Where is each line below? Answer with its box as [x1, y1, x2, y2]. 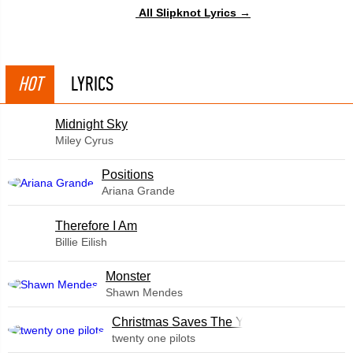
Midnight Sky [55, 117, 128, 131]
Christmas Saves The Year [112, 315, 262, 329]
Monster [106, 269, 150, 283]
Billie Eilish [55, 235, 107, 248]
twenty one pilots [112, 332, 195, 344]
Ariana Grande [102, 184, 175, 197]
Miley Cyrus [55, 133, 113, 147]
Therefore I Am [55, 218, 137, 232]
